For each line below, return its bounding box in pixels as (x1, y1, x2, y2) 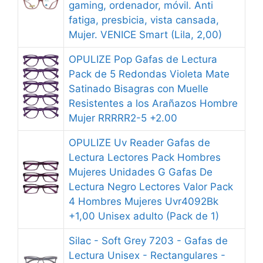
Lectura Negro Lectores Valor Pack (69, 181, 233, 193)
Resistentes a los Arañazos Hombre (69, 97, 238, 109)
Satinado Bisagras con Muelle (69, 83, 208, 95)
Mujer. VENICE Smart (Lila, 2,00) (69, 29, 222, 41)
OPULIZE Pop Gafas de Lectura (69, 53, 217, 65)
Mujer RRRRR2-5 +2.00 (69, 112, 177, 124)
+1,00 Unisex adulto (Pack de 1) (69, 210, 219, 222)
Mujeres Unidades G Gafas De (69, 166, 213, 178)
